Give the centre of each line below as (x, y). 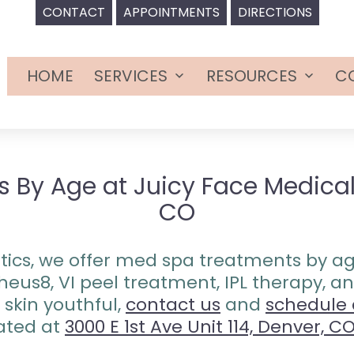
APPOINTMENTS (171, 12)
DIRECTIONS (275, 12)
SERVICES (131, 76)
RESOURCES (251, 76)
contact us (173, 305)
